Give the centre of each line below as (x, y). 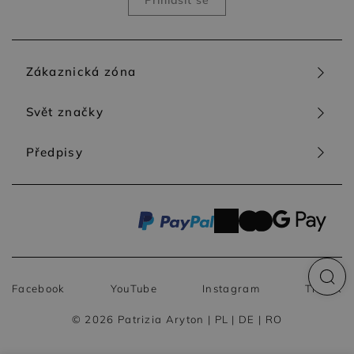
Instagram (231, 289)
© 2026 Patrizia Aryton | (143, 320)
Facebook (39, 289)
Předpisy (54, 152)
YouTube (134, 289)
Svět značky (64, 112)
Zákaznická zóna (81, 72)
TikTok (324, 289)
